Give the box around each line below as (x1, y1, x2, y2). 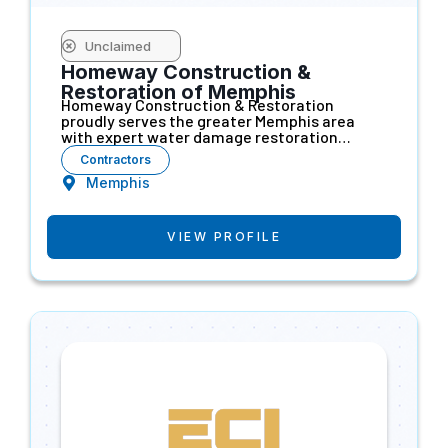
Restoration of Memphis (61, 79, 296, 104)
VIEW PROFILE (167, 228, 281, 244)
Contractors (80, 151, 151, 167)
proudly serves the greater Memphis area (61, 110, 355, 130)
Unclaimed (84, 37, 151, 54)
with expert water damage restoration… (61, 126, 351, 146)
